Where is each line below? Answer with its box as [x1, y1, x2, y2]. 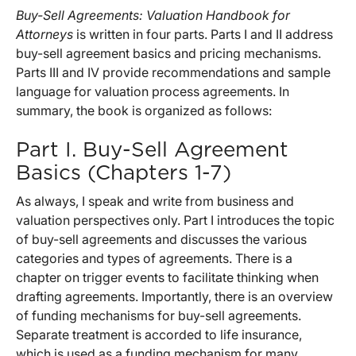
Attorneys [16, 26, 76, 43]
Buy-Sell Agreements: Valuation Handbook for [16, 7, 290, 24]
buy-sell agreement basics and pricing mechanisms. [16, 45, 321, 62]
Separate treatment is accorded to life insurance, [16, 327, 302, 343]
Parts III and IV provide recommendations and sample [16, 64, 331, 81]
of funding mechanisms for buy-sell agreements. [16, 308, 301, 324]
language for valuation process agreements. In [16, 83, 289, 100]
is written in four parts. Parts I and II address [76, 26, 333, 43]
